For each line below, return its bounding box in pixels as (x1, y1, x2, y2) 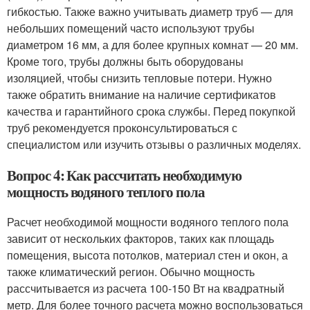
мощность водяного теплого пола (7, 181, 205, 202)
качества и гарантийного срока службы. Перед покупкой (7, 103, 295, 119)
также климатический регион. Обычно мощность (7, 264, 255, 280)
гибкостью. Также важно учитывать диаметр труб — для (7, 3, 293, 19)
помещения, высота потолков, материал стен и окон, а (7, 247, 288, 263)
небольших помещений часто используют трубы (7, 20, 255, 36)
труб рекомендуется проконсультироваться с (7, 120, 237, 136)
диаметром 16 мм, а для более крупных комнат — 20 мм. (7, 37, 298, 53)
